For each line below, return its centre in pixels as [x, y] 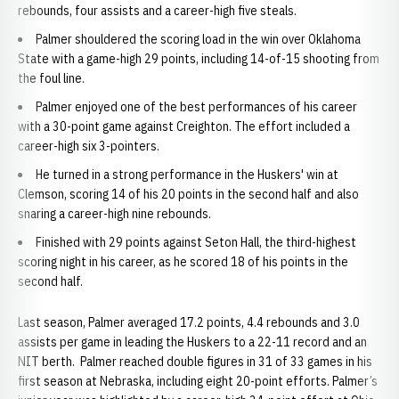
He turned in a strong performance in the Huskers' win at [187, 175]
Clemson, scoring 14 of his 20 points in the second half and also [188, 194]
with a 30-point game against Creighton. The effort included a [184, 126]
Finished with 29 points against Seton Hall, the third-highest [196, 242]
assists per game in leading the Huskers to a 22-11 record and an [192, 342]
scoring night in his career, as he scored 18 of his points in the [183, 262]
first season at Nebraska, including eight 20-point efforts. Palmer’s [198, 381]
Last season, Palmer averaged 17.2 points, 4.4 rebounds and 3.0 [189, 322]
